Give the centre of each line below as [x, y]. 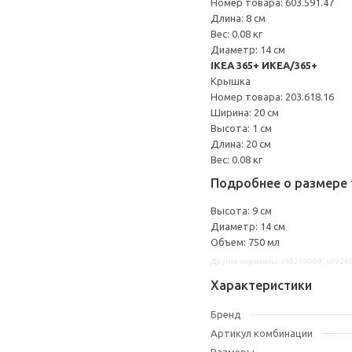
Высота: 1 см [241, 128]
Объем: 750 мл [245, 242]
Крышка [231, 81]
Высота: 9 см [241, 211]
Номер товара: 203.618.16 [272, 97]
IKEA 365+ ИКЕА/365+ [264, 65]
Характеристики [261, 285]
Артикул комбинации [262, 333]
